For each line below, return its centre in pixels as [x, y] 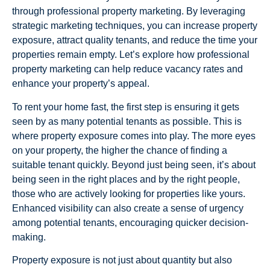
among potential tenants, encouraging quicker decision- [130, 222]
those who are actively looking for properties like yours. [129, 193]
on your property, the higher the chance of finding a [120, 150]
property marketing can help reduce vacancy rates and [127, 69]
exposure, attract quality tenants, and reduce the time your [135, 40]
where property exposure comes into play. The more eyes [134, 136]
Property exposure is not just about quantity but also [122, 260]
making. [29, 237]
